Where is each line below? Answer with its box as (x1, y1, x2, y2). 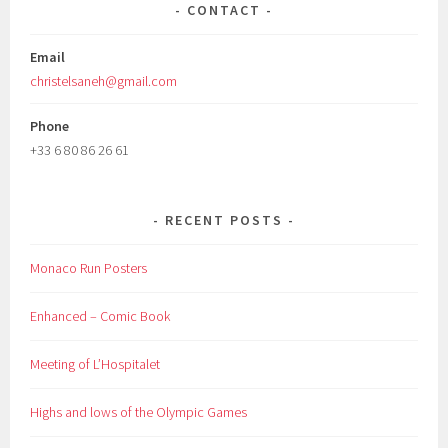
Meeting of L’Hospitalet (30, 355, 161, 374)
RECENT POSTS (165, 211, 283, 230)
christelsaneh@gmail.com (30, 72, 178, 91)
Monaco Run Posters (30, 259, 148, 278)
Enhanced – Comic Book (30, 307, 171, 326)
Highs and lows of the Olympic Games (30, 403, 248, 422)
